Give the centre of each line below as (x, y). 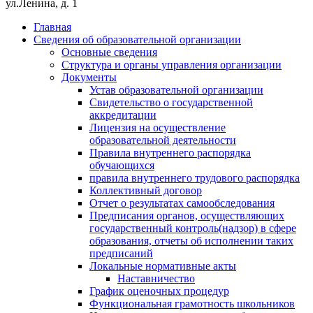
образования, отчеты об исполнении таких (191, 241)
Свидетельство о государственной (171, 103)
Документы (89, 78)
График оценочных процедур (159, 291)
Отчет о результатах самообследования (182, 203)
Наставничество (156, 279)
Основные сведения (109, 52)
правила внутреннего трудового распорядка (195, 178)
